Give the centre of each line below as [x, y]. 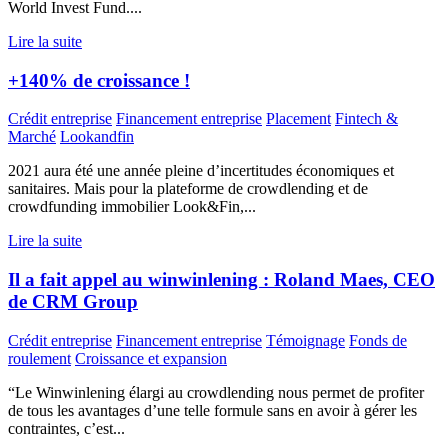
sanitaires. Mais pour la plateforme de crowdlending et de [188, 189]
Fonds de [378, 340]
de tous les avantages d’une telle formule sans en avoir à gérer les [212, 410]
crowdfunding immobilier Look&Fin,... [132, 207]
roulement [39, 358]
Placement [298, 119]
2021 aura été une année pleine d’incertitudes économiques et [201, 171]
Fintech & [366, 119]
